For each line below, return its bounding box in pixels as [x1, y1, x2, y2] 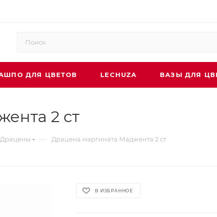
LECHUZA [100, 71, 137, 78]
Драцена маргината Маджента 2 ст [51, 135, 166, 143]
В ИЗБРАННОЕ [95, 187, 134, 193]
